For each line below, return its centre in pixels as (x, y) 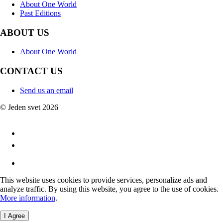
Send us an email (47, 90)
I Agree (14, 216)
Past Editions (40, 13)
